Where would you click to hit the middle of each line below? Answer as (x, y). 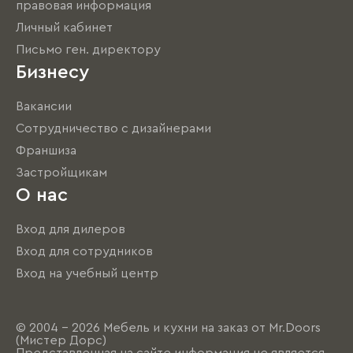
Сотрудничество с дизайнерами (113, 129)
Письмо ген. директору (88, 50)
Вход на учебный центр (87, 274)
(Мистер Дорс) (61, 340)
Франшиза (46, 151)
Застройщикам (61, 173)
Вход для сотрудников (84, 252)
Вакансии (44, 107)
